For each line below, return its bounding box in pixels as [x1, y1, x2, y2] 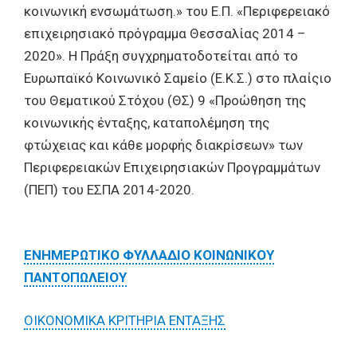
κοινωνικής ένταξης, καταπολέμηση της [24, 115, 269, 131]
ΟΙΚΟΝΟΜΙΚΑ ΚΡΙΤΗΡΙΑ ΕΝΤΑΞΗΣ [24, 312, 226, 328]
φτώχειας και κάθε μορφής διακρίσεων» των [24, 137, 303, 153]
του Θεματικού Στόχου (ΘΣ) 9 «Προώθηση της [24, 92, 306, 108]
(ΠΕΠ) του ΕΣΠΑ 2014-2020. [24, 182, 194, 198]
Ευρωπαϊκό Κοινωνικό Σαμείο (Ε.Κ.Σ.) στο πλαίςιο [24, 70, 331, 86]
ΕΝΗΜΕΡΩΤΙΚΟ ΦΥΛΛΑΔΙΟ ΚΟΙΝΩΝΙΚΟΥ [24, 247, 274, 263]
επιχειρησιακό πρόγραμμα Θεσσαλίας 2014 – [24, 25, 306, 41]
